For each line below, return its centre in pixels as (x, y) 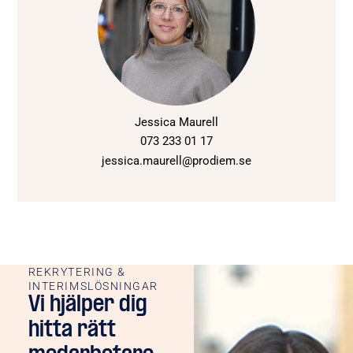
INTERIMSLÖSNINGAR (93, 286)
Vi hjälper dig (87, 305)
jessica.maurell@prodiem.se (176, 160)
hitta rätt (72, 330)
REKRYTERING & (77, 271)
